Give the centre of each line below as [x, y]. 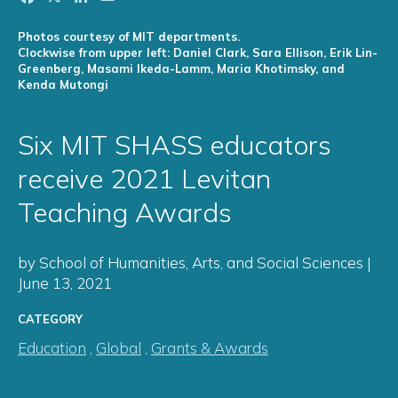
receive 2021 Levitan [144, 179]
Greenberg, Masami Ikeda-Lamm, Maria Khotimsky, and [181, 69]
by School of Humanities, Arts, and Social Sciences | [195, 263]
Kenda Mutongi [63, 85]
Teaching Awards [125, 213]
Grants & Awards [210, 348]
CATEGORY [50, 319]
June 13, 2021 [65, 283]
